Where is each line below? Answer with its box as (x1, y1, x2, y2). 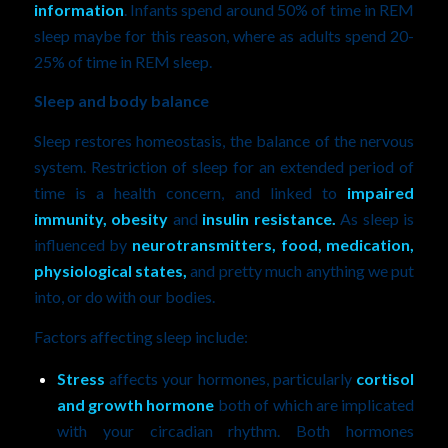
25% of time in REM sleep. (33, 51, 212, 71)
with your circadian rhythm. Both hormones (56, 421, 415, 441)
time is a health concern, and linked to (33, 182, 348, 202)
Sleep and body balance (33, 91, 209, 111)
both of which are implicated (214, 395, 415, 415)
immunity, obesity (33, 208, 169, 228)
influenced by (33, 234, 132, 254)
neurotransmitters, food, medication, (132, 234, 415, 254)
